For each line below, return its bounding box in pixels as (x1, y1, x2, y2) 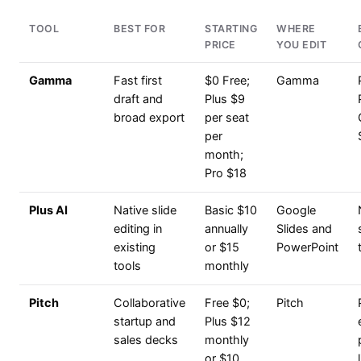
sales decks (114, 333, 178, 348)
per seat (205, 110, 249, 126)
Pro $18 (205, 166, 247, 181)
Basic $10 (205, 203, 257, 218)
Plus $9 (205, 92, 245, 107)
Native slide (114, 203, 176, 218)
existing (114, 240, 156, 255)
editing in (114, 222, 162, 237)
